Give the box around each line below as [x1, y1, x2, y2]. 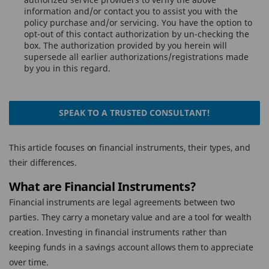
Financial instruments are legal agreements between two [9, 196, 235, 208]
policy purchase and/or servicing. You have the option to [24, 17, 252, 28]
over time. [9, 256, 49, 268]
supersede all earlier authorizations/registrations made [24, 51, 249, 62]
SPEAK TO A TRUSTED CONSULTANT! [59, 107, 210, 118]
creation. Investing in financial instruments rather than [9, 226, 228, 238]
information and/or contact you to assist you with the [24, 5, 238, 17]
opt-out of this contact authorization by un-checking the [24, 28, 249, 40]
